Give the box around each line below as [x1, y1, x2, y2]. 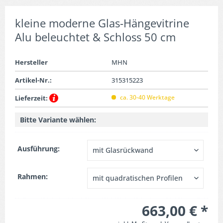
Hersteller [15, 58, 48, 67]
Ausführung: [17, 144, 60, 153]
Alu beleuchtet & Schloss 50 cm [15, 29, 176, 44]
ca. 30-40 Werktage [118, 93, 175, 102]
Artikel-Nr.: [15, 76, 52, 85]
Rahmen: [17, 172, 48, 181]
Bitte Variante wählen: [20, 115, 96, 124]
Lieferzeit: [15, 94, 49, 103]
